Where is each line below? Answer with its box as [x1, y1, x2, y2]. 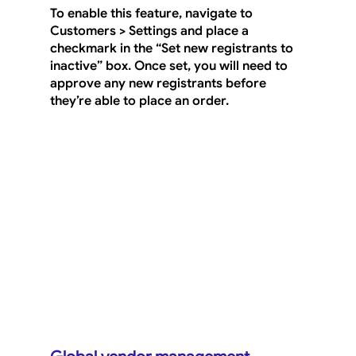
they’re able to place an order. [49, 93, 229, 110]
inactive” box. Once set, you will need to [49, 58, 291, 75]
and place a [176, 23, 252, 40]
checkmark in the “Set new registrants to [49, 41, 296, 57]
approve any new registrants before [49, 75, 269, 92]
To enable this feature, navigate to [49, 6, 256, 22]
